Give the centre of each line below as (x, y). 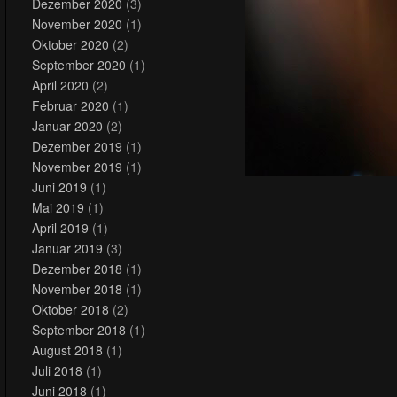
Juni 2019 (59, 187)
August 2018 (67, 350)
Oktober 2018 (70, 309)
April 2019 (60, 227)
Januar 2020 (67, 125)
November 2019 (77, 166)
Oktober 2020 (70, 44)
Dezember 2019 (77, 146)
